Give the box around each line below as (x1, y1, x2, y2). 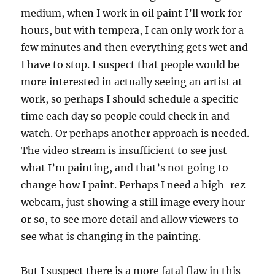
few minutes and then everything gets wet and (21, 41, 249, 53)
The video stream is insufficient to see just (21, 144, 228, 157)
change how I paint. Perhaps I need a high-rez (21, 179, 246, 191)
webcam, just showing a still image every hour (21, 196, 246, 208)
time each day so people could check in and (21, 110, 230, 122)
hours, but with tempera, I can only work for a (21, 24, 244, 36)
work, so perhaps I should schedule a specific (21, 93, 239, 105)
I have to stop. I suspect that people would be (21, 58, 240, 71)
